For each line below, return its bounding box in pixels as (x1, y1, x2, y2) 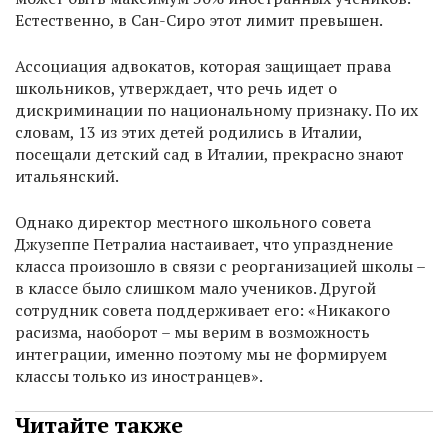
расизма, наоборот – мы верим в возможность (15, 321, 370, 344)
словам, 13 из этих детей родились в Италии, (15, 121, 362, 144)
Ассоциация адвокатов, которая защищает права (15, 55, 391, 78)
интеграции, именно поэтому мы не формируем (15, 343, 387, 366)
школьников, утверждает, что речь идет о (15, 77, 337, 100)
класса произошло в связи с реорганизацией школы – (15, 255, 425, 278)
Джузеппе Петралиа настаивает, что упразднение (15, 233, 393, 256)
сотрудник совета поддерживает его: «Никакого (15, 299, 390, 322)
